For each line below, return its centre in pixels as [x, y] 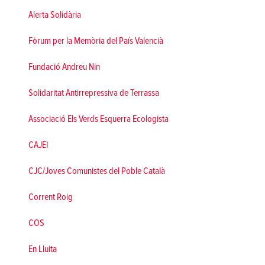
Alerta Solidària [55, 14]
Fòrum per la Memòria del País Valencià [96, 41]
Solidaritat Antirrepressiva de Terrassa [94, 93]
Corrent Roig [51, 197]
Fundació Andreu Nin [64, 67]
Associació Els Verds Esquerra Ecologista [98, 119]
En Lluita [43, 249]
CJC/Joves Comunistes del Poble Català [97, 171]
